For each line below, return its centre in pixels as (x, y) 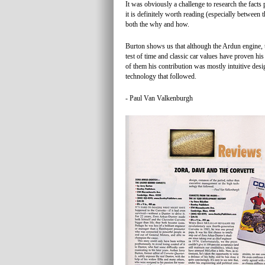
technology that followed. (161, 76)
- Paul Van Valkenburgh (159, 98)
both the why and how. (157, 24)
